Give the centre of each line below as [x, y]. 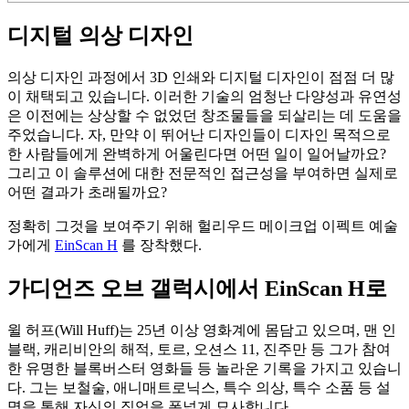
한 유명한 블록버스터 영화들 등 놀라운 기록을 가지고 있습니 [204, 368]
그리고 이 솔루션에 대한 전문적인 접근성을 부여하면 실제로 [203, 173]
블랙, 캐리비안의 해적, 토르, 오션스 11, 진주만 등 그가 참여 [199, 349]
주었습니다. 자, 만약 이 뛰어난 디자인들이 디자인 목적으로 [199, 135]
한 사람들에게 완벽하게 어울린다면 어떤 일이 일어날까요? [197, 154]
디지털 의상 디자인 [100, 36]
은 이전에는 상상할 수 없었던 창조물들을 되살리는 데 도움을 [204, 116]
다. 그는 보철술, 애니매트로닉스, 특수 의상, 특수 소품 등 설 [199, 387]
